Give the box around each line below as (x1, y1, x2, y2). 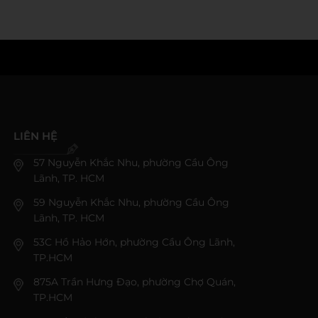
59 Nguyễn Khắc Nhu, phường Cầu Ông (33, 196, 230, 209)
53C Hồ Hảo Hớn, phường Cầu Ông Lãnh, (33, 236, 236, 249)
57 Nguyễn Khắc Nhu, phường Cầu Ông (33, 156, 229, 170)
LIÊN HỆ (13, 129, 58, 143)
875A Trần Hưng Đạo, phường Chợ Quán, (33, 275, 236, 289)
